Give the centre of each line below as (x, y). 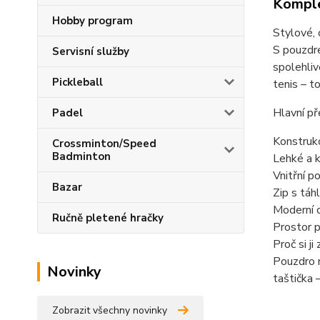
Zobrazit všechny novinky (110, 310)
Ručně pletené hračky (108, 218)
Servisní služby (91, 51)
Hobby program (92, 21)
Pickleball (77, 82)
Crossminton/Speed (104, 144)
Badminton (81, 156)
